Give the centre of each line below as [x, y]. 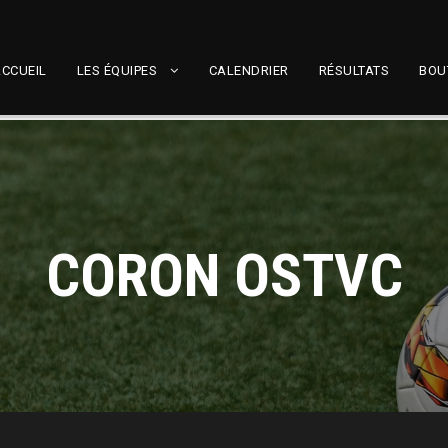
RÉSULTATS [353, 70]
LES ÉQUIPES [116, 70]
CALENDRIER [248, 70]
